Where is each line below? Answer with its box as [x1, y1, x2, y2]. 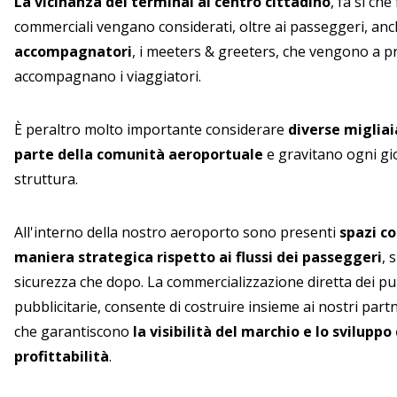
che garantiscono [14, 322, 133, 341]
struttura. [14, 169, 78, 189]
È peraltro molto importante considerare [14, 120, 288, 139]
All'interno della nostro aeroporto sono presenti [14, 222, 339, 242]
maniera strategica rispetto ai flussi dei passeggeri [14, 247, 382, 267]
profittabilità [14, 346, 109, 366]
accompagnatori [14, 42, 132, 61]
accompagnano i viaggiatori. [14, 66, 201, 86]
